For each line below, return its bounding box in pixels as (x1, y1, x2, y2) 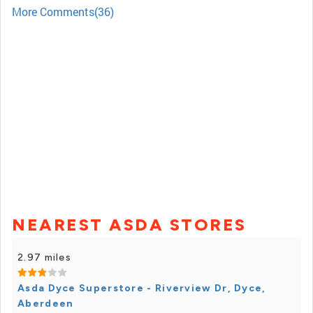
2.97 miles (17, 252, 71, 263)
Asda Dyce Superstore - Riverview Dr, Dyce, (17, 282, 266, 294)
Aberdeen (17, 298, 74, 310)
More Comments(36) (12, 4, 114, 19)
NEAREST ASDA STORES (12, 214, 247, 235)
